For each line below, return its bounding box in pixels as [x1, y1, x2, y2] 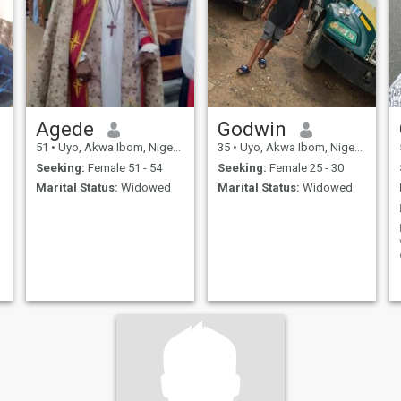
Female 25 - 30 [266, 160, 344, 175]
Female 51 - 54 [84, 160, 162, 175]
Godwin [217, 117, 286, 141]
